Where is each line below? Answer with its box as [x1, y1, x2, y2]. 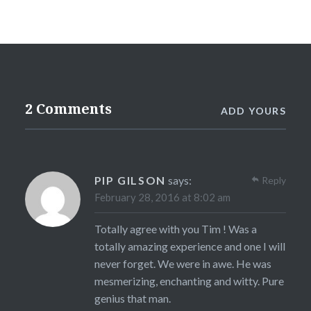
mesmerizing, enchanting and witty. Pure [94, 274, 284, 287]
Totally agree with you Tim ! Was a [94, 221, 257, 235]
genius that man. [94, 291, 171, 305]
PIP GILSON [94, 173, 166, 187]
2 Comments [24, 99, 112, 118]
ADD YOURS [220, 104, 287, 117]
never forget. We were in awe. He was [94, 256, 271, 270]
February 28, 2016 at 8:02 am [94, 190, 230, 203]
